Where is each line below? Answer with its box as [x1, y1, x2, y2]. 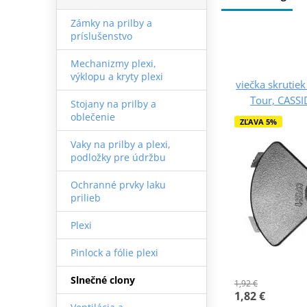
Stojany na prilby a [70, 97, 156, 110]
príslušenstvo [70, 29, 132, 42]
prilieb [70, 191, 101, 204]
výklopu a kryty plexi [70, 69, 163, 83]
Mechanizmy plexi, [70, 56, 156, 70]
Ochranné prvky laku [70, 177, 166, 191]
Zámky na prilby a [70, 16, 152, 29]
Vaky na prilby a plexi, [70, 137, 171, 151]
